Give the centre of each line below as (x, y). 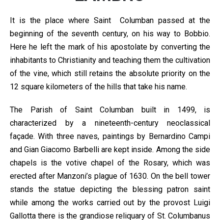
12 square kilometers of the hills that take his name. (98, 86)
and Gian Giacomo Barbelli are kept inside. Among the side (110, 149)
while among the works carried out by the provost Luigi (110, 202)
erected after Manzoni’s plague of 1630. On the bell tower (110, 176)
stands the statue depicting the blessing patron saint (110, 189)
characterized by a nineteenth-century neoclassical (110, 123)
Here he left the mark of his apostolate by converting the (110, 47)
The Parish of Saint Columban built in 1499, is (110, 110)
